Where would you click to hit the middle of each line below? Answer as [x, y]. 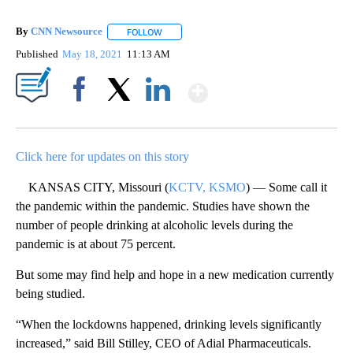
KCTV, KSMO [207, 187]
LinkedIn [158, 116]
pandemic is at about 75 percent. [96, 243]
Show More [269, 86]
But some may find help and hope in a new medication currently [175, 274]
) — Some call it [286, 187]
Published [37, 54]
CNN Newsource [67, 32]
